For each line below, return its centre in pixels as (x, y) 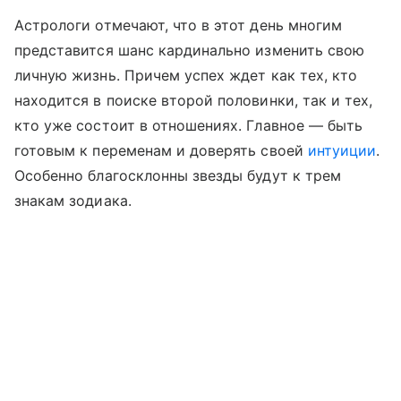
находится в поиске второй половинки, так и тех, (194, 101)
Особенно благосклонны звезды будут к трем (178, 176)
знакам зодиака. (73, 201)
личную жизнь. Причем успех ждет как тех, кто (186, 76)
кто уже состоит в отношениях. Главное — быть (189, 126)
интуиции (342, 151)
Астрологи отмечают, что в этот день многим (179, 26)
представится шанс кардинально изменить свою (190, 51)
